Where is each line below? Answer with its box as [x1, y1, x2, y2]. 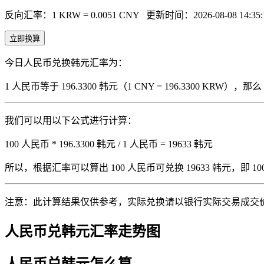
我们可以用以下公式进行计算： [5, 115, 137, 126]
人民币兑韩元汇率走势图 [5, 223, 160, 239]
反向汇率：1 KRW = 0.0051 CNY [5, 9, 141, 20]
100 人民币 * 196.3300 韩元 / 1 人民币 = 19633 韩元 [5, 138, 213, 149]
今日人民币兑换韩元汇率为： [5, 57, 127, 68]
